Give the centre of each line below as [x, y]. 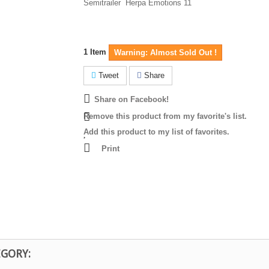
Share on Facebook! [131, 99]
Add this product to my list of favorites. [156, 132]
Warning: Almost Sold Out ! [165, 53]
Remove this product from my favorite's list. [165, 116]
